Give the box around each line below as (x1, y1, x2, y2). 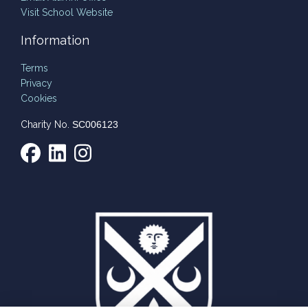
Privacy (21, 77, 52, 89)
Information (21, 32, 89, 47)
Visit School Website (21, 6, 113, 18)
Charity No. (21, 118, 72, 130)
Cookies (21, 92, 57, 104)
